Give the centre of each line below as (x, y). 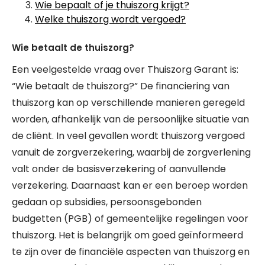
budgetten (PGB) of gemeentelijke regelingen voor (130, 219)
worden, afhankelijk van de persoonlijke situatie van (130, 119)
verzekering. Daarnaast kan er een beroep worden (130, 185)
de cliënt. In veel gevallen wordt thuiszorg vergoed (128, 136)
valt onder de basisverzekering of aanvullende (119, 169)
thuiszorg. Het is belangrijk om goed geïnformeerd (127, 235)
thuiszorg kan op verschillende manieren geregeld (128, 103)
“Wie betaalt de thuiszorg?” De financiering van (121, 86)
